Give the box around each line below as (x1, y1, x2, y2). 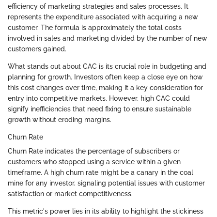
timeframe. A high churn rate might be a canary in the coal (8, 169, 193, 176)
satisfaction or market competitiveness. (8, 190, 133, 198)
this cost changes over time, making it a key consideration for (8, 84, 203, 92)
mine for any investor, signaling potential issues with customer (8, 179, 205, 187)
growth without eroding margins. (8, 116, 111, 124)
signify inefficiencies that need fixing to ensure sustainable (8, 105, 191, 113)
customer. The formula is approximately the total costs (8, 24, 182, 31)
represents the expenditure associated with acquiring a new (8, 13, 198, 21)
